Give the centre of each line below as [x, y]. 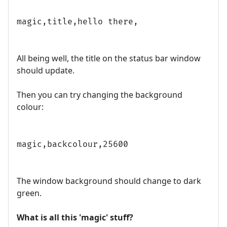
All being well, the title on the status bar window [109, 59]
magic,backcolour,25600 [72, 145]
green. [29, 193]
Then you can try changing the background [100, 95]
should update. [46, 71]
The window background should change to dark [109, 181]
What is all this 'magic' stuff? [75, 218]
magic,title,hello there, [78, 22]
